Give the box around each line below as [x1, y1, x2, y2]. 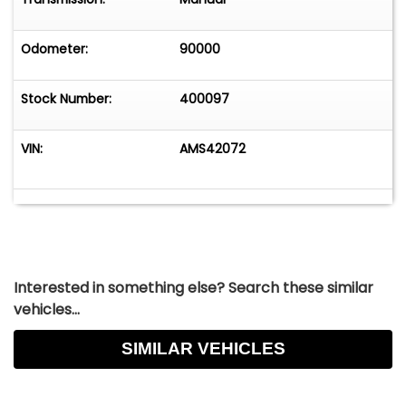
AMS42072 [179, 140, 246, 159]
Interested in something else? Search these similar [14, 276, 373, 298]
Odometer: [21, 40, 88, 59]
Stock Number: [21, 90, 111, 109]
